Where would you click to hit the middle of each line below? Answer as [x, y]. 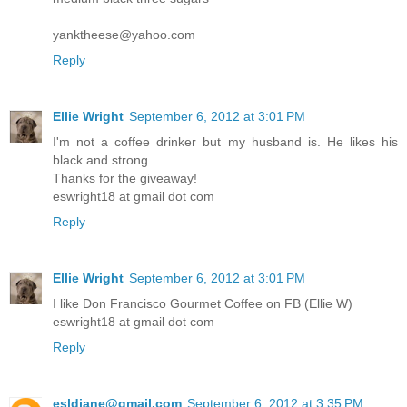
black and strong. [102, 160]
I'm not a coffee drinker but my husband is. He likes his [225, 142]
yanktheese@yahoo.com [124, 35]
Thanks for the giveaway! [125, 179]
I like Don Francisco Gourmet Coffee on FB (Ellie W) [203, 304]
